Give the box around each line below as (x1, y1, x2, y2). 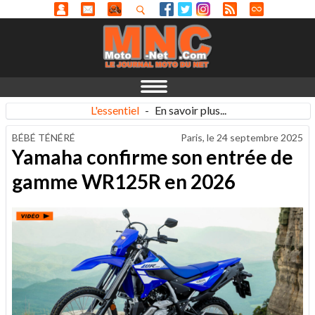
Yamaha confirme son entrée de (12, 144, 293, 169)
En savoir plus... (154, 103, 226, 117)
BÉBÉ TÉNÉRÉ (12, 131, 75, 143)
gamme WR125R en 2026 (12, 169, 236, 193)
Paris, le (181, 131, 217, 143)
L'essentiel (90, 103, 139, 117)
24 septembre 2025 (217, 131, 303, 143)
